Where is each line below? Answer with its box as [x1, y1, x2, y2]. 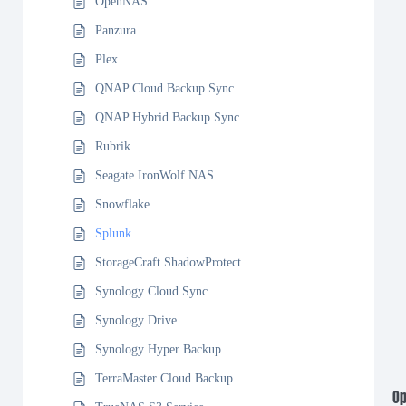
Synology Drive [95, 314, 177, 327]
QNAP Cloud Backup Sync [95, 82, 234, 95]
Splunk [95, 227, 131, 240]
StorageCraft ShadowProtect [95, 256, 241, 269]
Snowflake [95, 198, 150, 211]
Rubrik [95, 140, 130, 153]
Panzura [95, 24, 136, 37]
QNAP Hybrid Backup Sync [95, 111, 239, 124]
